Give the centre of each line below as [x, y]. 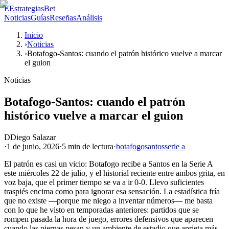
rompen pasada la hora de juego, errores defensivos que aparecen [109, 219]
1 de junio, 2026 [33, 146]
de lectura [97, 146]
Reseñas [63, 18]
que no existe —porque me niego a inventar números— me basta [108, 200]
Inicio [34, 35]
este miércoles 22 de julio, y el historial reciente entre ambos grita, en [114, 173]
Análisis [89, 18]
